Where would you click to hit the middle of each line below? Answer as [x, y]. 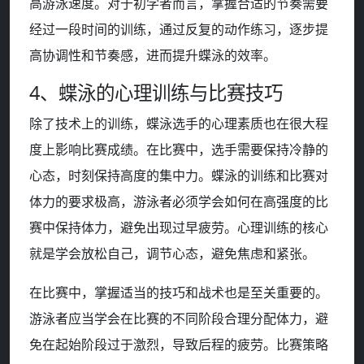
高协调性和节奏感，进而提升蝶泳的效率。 [153, 56]
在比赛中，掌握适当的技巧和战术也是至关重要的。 [179, 293]
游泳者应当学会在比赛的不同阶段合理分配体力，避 [179, 319]
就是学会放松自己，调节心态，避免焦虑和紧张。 [172, 254]
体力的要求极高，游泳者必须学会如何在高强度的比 [179, 202]
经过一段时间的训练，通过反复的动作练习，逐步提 [179, 30]
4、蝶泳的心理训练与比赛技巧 [156, 93]
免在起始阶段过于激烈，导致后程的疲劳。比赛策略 [179, 345]
